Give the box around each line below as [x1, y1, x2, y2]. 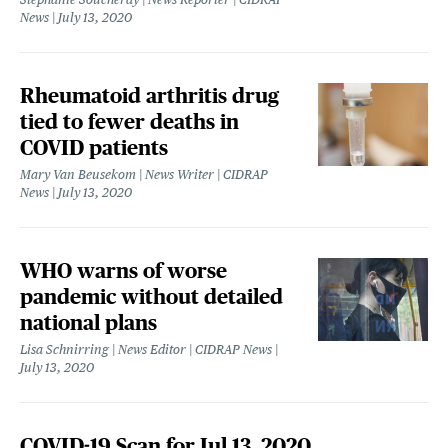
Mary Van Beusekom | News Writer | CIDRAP [20, 167, 268, 183]
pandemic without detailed [20, 285, 283, 309]
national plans [20, 311, 157, 335]
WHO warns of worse [20, 259, 227, 283]
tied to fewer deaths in [20, 110, 239, 134]
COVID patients [20, 136, 168, 160]
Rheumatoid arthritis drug [20, 84, 279, 108]
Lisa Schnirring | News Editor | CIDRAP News [20, 342, 272, 358]
